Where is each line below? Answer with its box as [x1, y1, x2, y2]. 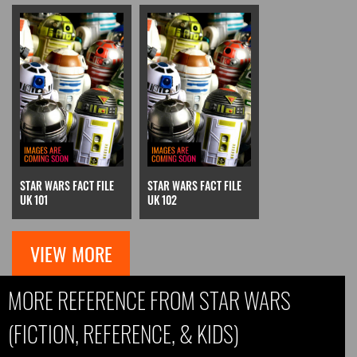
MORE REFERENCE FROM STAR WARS [8, 284, 291, 317]
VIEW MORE [29, 239, 112, 269]
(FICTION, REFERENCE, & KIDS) [8, 317, 239, 351]
